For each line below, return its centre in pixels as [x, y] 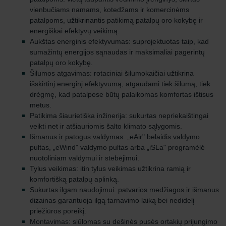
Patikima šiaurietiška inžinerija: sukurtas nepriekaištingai [119, 116]
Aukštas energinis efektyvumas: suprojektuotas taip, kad [119, 41]
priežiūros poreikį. [58, 211]
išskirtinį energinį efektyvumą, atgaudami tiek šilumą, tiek [120, 84]
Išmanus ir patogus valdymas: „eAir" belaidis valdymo [115, 137]
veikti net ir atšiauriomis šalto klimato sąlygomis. [106, 126]
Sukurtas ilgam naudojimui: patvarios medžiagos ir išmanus [124, 190]
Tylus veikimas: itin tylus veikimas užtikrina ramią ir [110, 168]
